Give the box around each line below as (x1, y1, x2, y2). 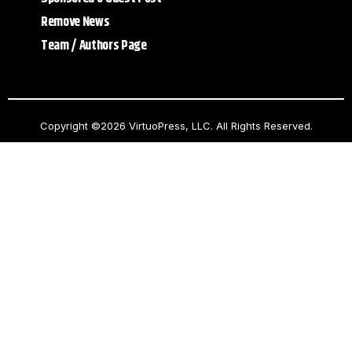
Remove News (41, 11, 110, 32)
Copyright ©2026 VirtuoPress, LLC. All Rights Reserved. (39, 119, 313, 133)
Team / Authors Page (41, 35, 147, 56)
